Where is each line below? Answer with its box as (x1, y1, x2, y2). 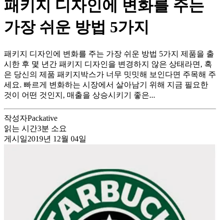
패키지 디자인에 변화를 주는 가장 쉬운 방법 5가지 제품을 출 (4, 49, 214, 58)
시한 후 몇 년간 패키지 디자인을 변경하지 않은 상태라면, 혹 (4, 59, 212, 68)
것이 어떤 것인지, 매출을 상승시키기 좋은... (4, 90, 155, 99)
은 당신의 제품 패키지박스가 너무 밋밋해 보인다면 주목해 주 (4, 70, 216, 79)
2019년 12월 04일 (27, 134, 86, 143)
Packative (27, 113, 57, 122)
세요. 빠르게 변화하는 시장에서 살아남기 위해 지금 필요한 (4, 80, 208, 89)
